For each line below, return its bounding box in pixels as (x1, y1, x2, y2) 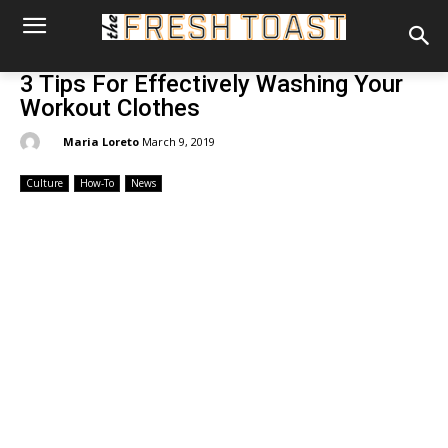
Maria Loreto (63, 133, 139, 149)
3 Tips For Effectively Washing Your (20, 70, 403, 98)
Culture (26, 176, 63, 191)
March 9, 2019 (142, 134, 215, 150)
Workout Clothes (20, 94, 200, 122)
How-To (80, 176, 114, 191)
